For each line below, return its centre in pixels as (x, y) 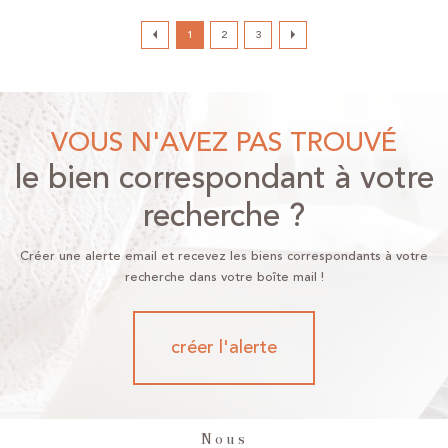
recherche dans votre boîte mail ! (224, 277)
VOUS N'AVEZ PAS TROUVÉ (232, 142)
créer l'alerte (224, 347)
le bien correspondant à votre (224, 177)
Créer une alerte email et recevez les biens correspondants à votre (224, 256)
